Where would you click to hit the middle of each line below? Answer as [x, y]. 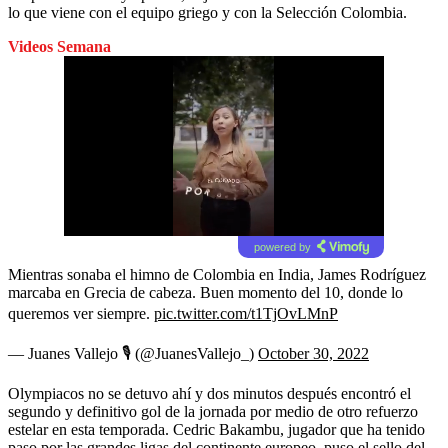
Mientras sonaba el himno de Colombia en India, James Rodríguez [217, 274]
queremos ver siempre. [81, 313]
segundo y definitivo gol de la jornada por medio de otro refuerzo [213, 411]
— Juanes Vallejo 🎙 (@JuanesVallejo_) [133, 353]
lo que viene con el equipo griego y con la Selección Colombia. [207, 12]
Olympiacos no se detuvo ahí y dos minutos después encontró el [209, 393]
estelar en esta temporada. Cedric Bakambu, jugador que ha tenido [216, 429]
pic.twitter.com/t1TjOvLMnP [246, 313]
